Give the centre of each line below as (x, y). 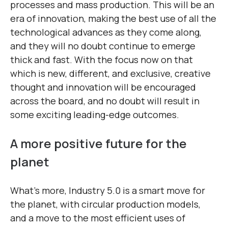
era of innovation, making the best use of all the (113, 19)
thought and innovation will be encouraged (103, 87)
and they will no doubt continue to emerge (103, 46)
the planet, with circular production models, (105, 204)
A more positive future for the (98, 144)
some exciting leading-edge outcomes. (96, 115)
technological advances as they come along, (106, 32)
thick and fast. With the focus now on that (102, 60)
